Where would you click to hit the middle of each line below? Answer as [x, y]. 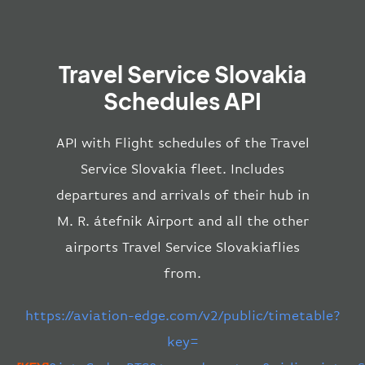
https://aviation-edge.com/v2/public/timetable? [182, 316]
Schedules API [182, 101]
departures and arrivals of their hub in [182, 196]
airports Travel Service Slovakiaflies [182, 248]
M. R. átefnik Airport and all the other [182, 222]
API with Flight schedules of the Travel [182, 143]
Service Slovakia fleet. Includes [182, 169]
